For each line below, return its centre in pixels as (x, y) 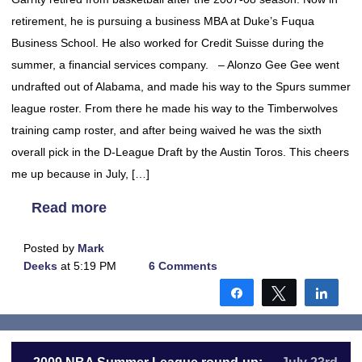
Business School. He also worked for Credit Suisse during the (168, 43)
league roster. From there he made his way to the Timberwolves (175, 108)
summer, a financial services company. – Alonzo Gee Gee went (175, 65)
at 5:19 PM (87, 266)
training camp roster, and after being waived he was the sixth (166, 130)
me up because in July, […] (80, 174)
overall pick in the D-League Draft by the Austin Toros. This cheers (180, 152)
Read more (69, 208)
